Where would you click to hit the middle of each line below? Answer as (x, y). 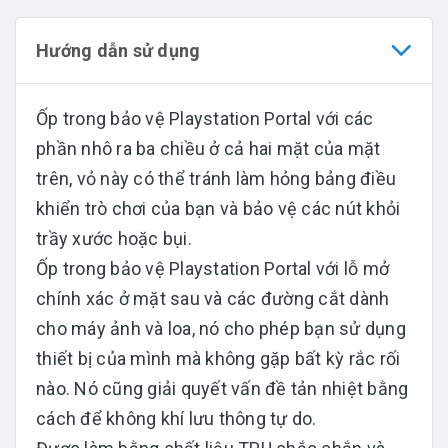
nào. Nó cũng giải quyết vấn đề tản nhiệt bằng (222, 388)
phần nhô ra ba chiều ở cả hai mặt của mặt (208, 148)
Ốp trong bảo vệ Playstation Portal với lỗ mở (212, 268)
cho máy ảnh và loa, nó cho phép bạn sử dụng (221, 328)
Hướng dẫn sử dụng (118, 50)
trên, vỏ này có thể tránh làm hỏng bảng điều (216, 178)
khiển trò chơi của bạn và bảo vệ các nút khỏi (218, 208)
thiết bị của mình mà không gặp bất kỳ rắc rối (218, 358)
